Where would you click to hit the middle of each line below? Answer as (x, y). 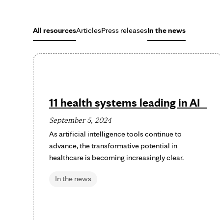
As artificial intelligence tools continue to (115, 134)
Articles (89, 30)
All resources (55, 30)
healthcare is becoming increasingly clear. (116, 157)
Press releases (124, 30)
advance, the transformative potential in (113, 146)
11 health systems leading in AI (128, 102)
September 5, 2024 (80, 120)
